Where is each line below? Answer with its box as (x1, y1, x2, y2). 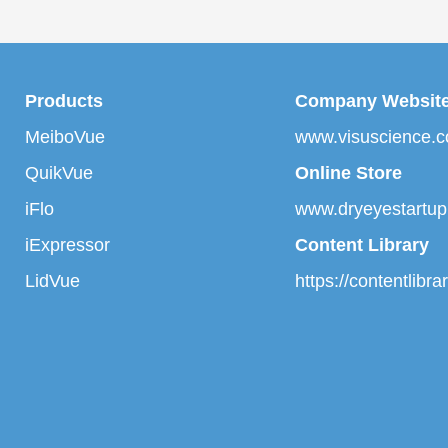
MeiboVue (25, 126, 105, 147)
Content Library (295, 234, 429, 255)
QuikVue (25, 162, 93, 183)
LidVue (25, 270, 80, 291)
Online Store (295, 162, 402, 183)
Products (25, 90, 103, 111)
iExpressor (25, 234, 110, 255)
